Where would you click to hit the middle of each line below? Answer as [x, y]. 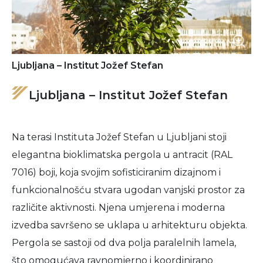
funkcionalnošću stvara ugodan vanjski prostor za [128, 190]
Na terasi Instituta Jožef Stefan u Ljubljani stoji [119, 137]
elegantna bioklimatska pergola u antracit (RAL [122, 155]
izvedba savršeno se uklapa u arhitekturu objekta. [129, 225]
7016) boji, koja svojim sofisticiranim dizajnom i [116, 172]
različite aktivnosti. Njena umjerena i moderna [118, 208]
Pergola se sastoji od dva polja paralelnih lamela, [124, 243]
